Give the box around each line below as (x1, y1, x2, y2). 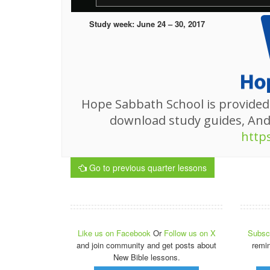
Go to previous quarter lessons (87, 161, 207, 174)
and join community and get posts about (77, 239, 217, 251)
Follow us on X (163, 227, 216, 239)
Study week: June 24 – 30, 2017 (89, 17, 205, 30)
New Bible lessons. (113, 251, 180, 263)
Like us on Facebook (77, 227, 153, 239)
